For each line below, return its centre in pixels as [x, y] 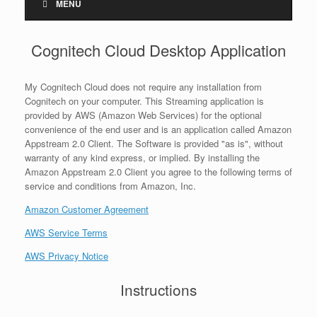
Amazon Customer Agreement [87, 209]
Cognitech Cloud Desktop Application [158, 50]
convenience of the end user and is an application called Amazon [158, 129]
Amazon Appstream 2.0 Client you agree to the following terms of [158, 172]
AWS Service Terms [66, 233]
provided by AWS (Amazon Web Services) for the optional [143, 115]
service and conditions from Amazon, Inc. [110, 186]
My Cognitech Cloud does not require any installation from [143, 87]
